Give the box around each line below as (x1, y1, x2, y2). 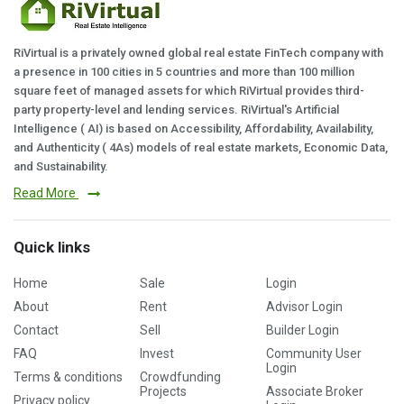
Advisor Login (266, 298, 344, 314)
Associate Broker (266, 383, 364, 399)
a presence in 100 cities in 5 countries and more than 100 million (14, 64, 354, 78)
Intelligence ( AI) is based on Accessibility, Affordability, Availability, (14, 121, 373, 135)
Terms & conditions (14, 369, 123, 384)
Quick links (14, 237, 90, 256)
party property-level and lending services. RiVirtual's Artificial (14, 102, 339, 116)
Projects (140, 383, 188, 399)
